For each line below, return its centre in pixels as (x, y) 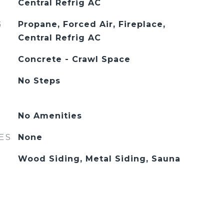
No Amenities (50, 116)
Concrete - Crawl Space (74, 59)
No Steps (39, 81)
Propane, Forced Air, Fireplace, (91, 24)
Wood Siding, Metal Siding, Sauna (99, 159)
